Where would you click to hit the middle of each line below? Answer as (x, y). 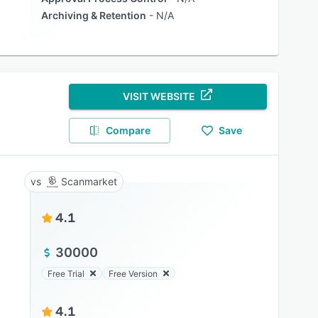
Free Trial (66, 273)
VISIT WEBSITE (159, 96)
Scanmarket (89, 181)
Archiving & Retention (93, 15)
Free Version (133, 273)
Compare (128, 130)
